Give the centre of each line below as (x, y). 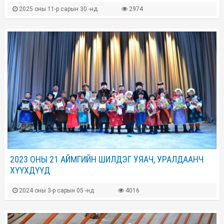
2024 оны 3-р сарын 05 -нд (56, 191)
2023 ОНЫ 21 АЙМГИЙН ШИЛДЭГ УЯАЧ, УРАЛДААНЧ (107, 159)
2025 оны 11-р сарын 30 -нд (57, 9)
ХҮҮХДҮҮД (30, 170)
